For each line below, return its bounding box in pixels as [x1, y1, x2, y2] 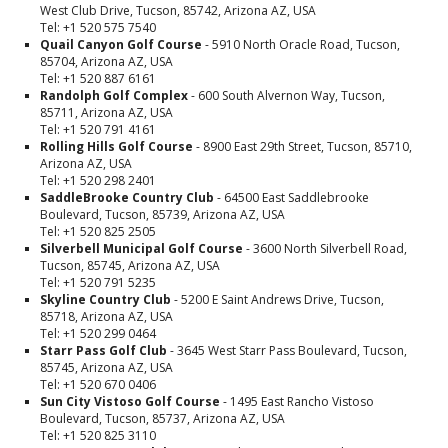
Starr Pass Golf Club [40, 342, 167, 359]
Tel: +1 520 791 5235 [40, 274, 156, 291]
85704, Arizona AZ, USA [40, 53, 173, 70]
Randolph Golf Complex [40, 87, 188, 104]
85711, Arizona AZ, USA [40, 104, 173, 121]
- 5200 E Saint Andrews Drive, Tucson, [171, 291, 384, 308]
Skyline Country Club [40, 291, 171, 308]
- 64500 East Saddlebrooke [214, 189, 369, 206]
